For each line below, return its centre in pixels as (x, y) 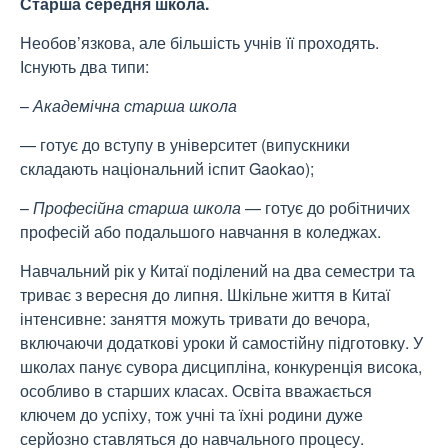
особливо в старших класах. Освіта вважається (196, 391)
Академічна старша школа (135, 106)
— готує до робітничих (325, 208)
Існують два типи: (84, 67)
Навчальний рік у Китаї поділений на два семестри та (217, 271)
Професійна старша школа (137, 208)
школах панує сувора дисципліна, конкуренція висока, (221, 367)
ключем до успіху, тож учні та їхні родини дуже (191, 415)
